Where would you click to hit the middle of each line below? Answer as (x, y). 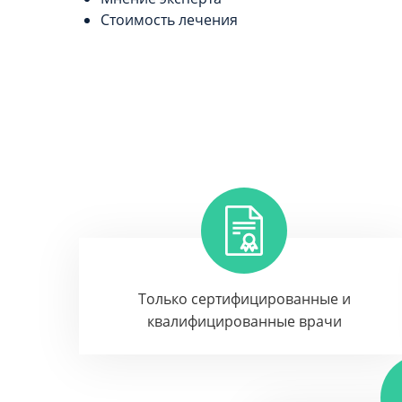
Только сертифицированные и (244, 299)
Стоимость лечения (169, 20)
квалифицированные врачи (244, 321)
